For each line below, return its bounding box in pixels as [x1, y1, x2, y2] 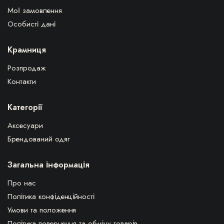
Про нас [7, 177, 36, 188]
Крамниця [7, 43, 46, 55]
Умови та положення [7, 204, 76, 215]
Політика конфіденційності [7, 190, 95, 202]
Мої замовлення [7, 4, 62, 16]
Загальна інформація [7, 158, 89, 170]
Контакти [7, 75, 36, 87]
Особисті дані [7, 18, 55, 29]
